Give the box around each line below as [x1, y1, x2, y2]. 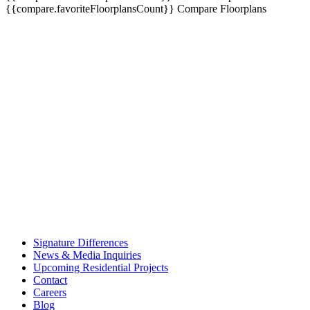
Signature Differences [33, 237, 128, 248]
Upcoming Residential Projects [33, 262, 168, 273]
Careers [33, 286, 66, 298]
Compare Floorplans [174, 3, 266, 15]
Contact [33, 274, 67, 286]
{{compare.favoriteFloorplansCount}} [6, 3, 174, 15]
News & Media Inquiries [33, 249, 141, 261]
